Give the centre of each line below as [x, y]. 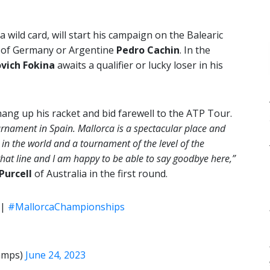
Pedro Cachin [147, 50]
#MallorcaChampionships [66, 207]
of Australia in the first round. [100, 174]
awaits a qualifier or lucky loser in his [139, 65]
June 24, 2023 [55, 255]
